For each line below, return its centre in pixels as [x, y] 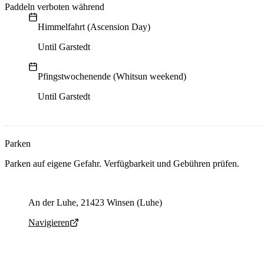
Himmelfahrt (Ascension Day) [94, 27]
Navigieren [49, 223]
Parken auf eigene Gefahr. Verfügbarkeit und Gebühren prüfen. [122, 164]
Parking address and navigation [62, 193]
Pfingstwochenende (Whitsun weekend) [112, 77]
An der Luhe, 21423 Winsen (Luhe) [95, 203]
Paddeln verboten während [55, 7]
